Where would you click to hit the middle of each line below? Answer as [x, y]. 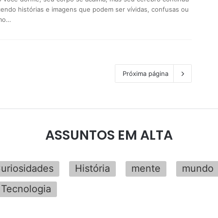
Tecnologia [26, 189]
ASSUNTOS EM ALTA [109, 135]
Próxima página [145, 74]
